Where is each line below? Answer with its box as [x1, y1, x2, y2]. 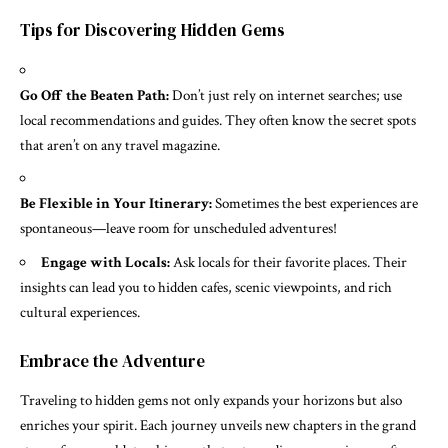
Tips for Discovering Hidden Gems [20, 18, 285, 43]
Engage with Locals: [41, 252, 170, 272]
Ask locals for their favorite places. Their [170, 252, 407, 272]
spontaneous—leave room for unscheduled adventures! [20, 219, 337, 239]
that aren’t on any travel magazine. [20, 135, 220, 155]
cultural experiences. [20, 302, 140, 322]
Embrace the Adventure [20, 349, 205, 374]
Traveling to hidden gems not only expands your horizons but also [20, 391, 402, 411]
